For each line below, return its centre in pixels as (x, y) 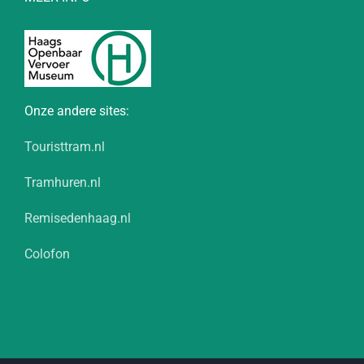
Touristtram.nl (65, 146)
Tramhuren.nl (63, 182)
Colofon (47, 253)
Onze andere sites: (77, 110)
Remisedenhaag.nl (78, 218)
